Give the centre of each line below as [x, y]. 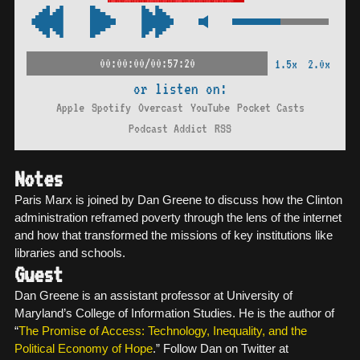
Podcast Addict [168, 129]
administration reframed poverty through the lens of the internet [178, 218]
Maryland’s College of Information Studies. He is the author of [174, 313]
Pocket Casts [270, 108]
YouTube [210, 108]
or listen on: [180, 89]
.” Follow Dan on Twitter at [221, 349]
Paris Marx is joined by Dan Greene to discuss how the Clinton [178, 200]
